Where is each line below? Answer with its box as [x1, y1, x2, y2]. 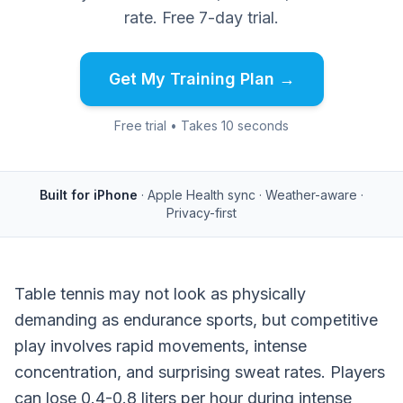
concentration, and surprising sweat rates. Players [14, 363, 385, 381]
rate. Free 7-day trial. [124, 8, 279, 27]
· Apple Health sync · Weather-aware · [141, 187, 363, 202]
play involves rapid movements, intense [14, 336, 307, 355]
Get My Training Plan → [108, 69, 295, 88]
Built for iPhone [40, 187, 138, 202]
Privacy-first [166, 205, 237, 220]
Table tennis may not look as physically [14, 284, 306, 303]
